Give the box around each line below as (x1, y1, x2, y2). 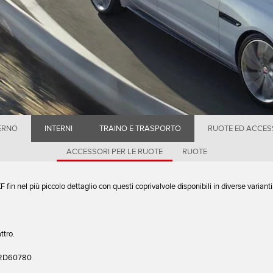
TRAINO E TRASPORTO (99, 123, 181, 133)
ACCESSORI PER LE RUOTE (66, 146, 163, 157)
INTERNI (44, 123, 73, 133)
